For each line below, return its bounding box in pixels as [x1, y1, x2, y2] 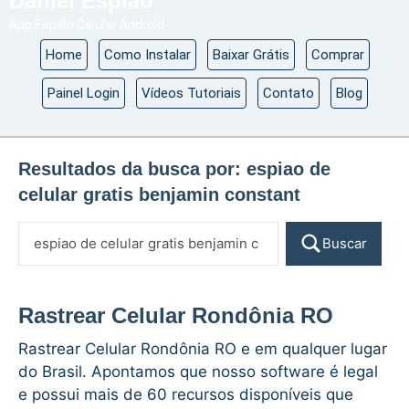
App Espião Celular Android [9, 17, 164, 32]
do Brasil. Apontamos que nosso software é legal [18, 362, 378, 381]
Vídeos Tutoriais [141, 85, 241, 101]
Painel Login [47, 85, 120, 101]
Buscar [321, 235, 367, 252]
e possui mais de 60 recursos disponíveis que [18, 385, 353, 404]
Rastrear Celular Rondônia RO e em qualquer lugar [18, 340, 387, 358]
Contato [262, 85, 314, 101]
